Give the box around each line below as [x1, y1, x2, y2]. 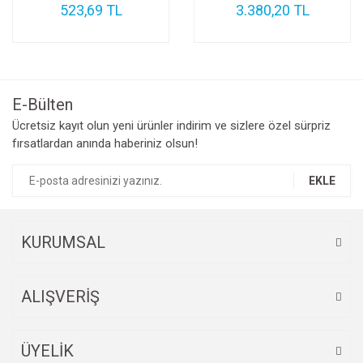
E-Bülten [12, 95, 73, 114]
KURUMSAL [21, 233, 105, 252]
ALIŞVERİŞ [21, 287, 100, 306]
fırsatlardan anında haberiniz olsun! [12, 136, 198, 151]
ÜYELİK [21, 341, 74, 361]
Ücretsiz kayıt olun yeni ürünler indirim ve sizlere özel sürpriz [12, 118, 331, 133]
